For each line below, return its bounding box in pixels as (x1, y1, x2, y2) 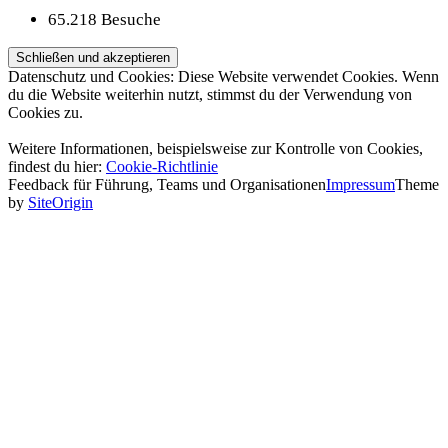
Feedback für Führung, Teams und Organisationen (8, 175, 326, 193)
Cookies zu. (8, 103, 83, 121)
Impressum (326, 175, 395, 193)
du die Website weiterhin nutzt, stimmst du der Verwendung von (8, 85, 412, 103)
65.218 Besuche (48, 9, 161, 29)
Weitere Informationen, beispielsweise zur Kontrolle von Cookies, (8, 139, 423, 157)
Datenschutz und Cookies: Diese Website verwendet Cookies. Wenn (8, 67, 439, 85)
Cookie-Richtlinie (106, 157, 218, 175)
